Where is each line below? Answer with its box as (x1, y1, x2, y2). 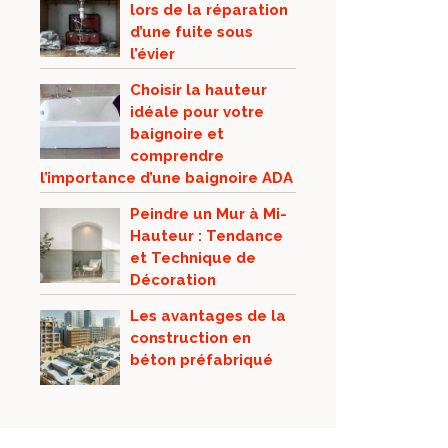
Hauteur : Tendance (130, 227, 283, 245)
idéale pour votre (130, 103, 264, 121)
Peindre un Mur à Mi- (130, 205, 287, 223)
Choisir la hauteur (130, 81, 267, 99)
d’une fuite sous (130, 23, 253, 41)
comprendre (130, 147, 224, 165)
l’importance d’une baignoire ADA (40, 169, 293, 187)
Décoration (130, 271, 216, 289)
